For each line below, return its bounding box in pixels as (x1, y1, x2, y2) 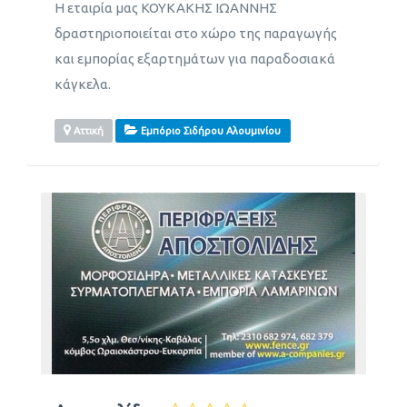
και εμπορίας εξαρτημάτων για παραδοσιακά (55, 50, 335, 66)
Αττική (71, 125, 104, 137)
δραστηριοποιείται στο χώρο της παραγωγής (55, 25, 337, 41)
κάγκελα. (55, 75, 111, 92)
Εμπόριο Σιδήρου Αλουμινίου (138, 125, 282, 137)
